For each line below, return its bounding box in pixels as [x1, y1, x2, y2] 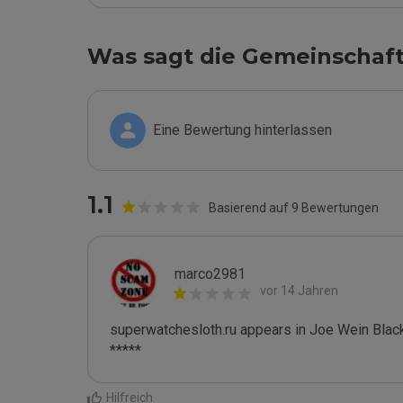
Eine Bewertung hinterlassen [153, 121, 332, 139]
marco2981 [175, 265, 246, 282]
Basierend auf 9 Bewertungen [209, 201, 379, 215]
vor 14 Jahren [260, 283, 338, 298]
